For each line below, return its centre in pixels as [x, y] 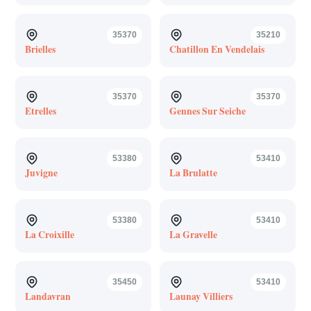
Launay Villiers [201, 296]
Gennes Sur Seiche [207, 111]
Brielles [40, 49]
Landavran [48, 296]
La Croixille [49, 234]
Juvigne [41, 173]
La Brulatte [193, 173]
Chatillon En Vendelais [217, 49]
